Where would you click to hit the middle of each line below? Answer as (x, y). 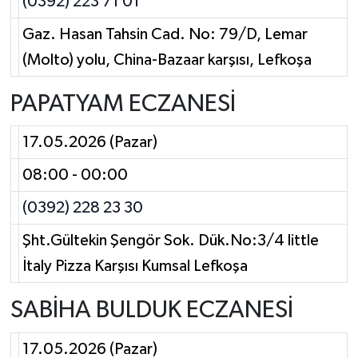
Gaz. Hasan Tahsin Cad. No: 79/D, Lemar (165, 34)
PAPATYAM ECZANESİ (123, 104)
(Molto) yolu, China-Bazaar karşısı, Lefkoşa (167, 60)
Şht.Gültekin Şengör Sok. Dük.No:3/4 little (171, 241)
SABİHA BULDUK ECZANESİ (151, 311)
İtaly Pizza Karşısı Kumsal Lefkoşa (135, 267)
